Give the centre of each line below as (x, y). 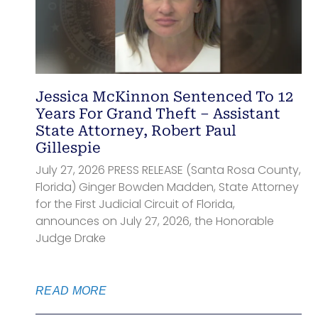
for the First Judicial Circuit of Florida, (135, 204)
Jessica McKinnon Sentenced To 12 (164, 96)
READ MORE (71, 290)
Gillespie (68, 147)
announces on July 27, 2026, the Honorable (155, 221)
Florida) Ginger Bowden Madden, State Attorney (167, 187)
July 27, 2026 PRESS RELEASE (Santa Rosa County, (168, 170)
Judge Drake (71, 238)
